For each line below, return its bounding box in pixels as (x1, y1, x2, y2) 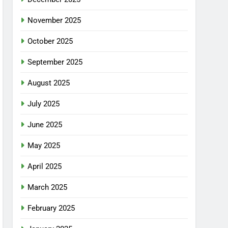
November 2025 (27, 16, 81, 25)
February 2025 (27, 204, 75, 213)
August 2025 (27, 78, 70, 88)
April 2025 (27, 162, 62, 171)
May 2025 (27, 141, 61, 150)
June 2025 (27, 120, 63, 129)
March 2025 (27, 183, 68, 192)
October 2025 (27, 37, 73, 46)
